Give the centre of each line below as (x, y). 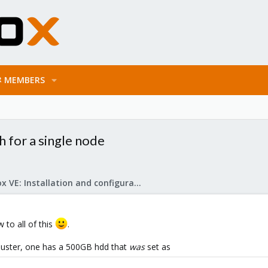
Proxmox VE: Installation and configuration (138, 183)
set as (158, 246)
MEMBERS (24, 80)
